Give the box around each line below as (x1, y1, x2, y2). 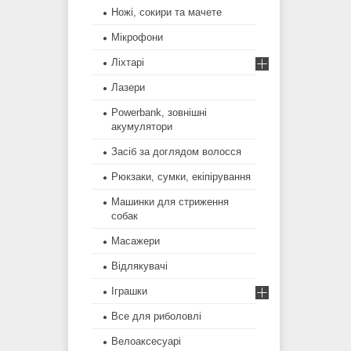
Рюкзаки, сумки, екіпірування (111, 171, 251, 183)
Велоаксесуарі (111, 335, 181, 348)
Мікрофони (111, 31, 163, 44)
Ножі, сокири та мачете (111, 6, 222, 19)
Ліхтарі (111, 56, 144, 69)
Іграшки (111, 285, 147, 298)
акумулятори (111, 121, 172, 133)
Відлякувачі (111, 260, 168, 273)
